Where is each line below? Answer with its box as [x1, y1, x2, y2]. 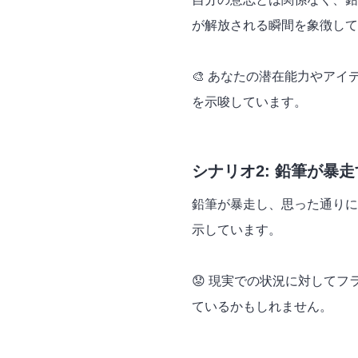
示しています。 [192, 223, 281, 237]
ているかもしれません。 [192, 300, 332, 314]
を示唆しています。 [192, 95, 307, 109]
